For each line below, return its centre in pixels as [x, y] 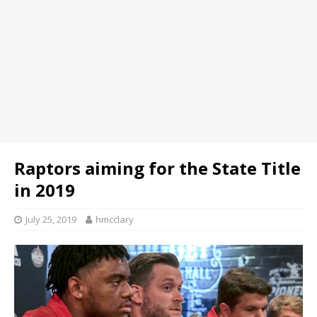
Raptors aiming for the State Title [157, 168]
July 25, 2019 [51, 219]
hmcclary [115, 219]
